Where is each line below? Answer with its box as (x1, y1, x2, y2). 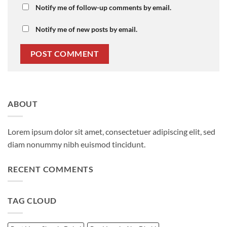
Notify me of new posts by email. (35, 24, 137, 33)
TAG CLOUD (8, 196, 57, 206)
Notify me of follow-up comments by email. (35, 3, 171, 12)
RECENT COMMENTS (8, 164, 94, 174)
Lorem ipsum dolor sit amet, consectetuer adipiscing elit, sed (8, 126, 215, 136)
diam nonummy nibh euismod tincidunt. (8, 139, 145, 149)
